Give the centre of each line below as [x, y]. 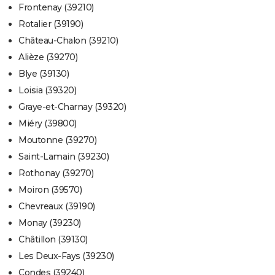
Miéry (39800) [48, 124]
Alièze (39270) [48, 57]
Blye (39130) [44, 74]
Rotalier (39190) [51, 24]
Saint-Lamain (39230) [64, 157]
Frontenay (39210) [56, 8]
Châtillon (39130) [53, 240]
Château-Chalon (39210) [68, 41]
